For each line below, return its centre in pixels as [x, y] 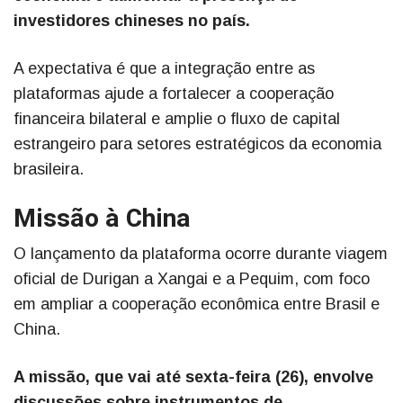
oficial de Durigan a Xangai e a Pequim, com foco [192, 278]
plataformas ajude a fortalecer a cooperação [174, 93]
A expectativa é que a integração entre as [164, 68]
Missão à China [102, 219]
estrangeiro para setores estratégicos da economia [197, 143]
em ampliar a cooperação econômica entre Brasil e [197, 304]
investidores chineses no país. [132, 20]
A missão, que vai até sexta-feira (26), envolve [193, 376]
